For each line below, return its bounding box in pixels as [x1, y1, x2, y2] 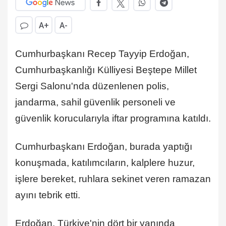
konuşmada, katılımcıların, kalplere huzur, [15, 157, 195, 168]
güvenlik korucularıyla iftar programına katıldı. [15, 113, 211, 124]
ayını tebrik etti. [15, 190, 80, 201]
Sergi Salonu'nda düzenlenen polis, [15, 81, 169, 92]
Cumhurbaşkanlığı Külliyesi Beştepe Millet [15, 65, 197, 76]
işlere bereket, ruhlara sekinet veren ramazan [15, 174, 211, 185]
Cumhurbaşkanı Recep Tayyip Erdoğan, [15, 48, 189, 60]
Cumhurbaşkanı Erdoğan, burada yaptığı [15, 141, 192, 152]
